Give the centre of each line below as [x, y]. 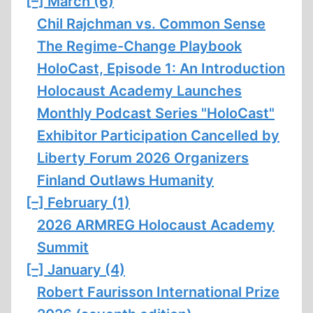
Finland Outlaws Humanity [125, 180]
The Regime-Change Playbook [139, 46]
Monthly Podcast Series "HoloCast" [156, 113]
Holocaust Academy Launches [139, 91]
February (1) [89, 203]
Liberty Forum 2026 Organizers [143, 158]
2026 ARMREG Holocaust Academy [156, 225]
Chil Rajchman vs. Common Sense [151, 24]
